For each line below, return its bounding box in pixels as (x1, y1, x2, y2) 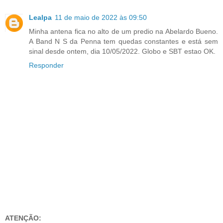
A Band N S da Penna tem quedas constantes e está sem (29, 37, 218, 45)
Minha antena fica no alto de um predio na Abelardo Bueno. (29, 27, 218, 35)
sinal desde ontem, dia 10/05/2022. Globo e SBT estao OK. (29, 47, 216, 55)
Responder (29, 61, 64, 69)
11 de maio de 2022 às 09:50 (55, 13, 147, 21)
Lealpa (29, 13, 52, 21)
